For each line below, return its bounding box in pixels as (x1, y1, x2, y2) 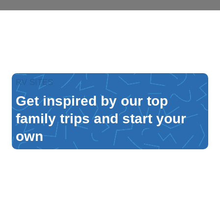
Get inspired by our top (16, 93, 168, 109)
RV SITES (16, 78, 53, 87)
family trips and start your (16, 110, 186, 126)
